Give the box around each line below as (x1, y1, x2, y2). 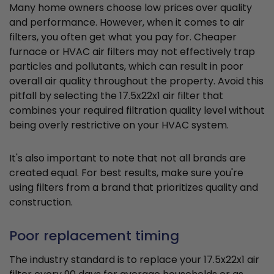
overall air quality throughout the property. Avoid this (9, 74, 264, 89)
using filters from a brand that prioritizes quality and (9, 180, 258, 195)
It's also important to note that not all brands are (9, 151, 246, 166)
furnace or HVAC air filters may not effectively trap (9, 45, 255, 59)
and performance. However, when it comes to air (9, 15, 245, 30)
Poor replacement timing (9, 226, 179, 246)
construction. (9, 195, 73, 210)
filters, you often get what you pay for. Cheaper (9, 30, 237, 45)
